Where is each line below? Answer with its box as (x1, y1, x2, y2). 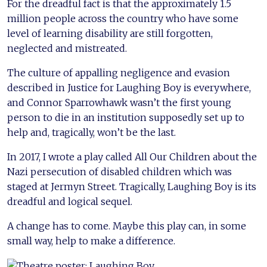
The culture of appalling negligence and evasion (7, 66, 230, 79)
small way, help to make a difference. (7, 234, 175, 247)
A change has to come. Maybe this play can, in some (7, 219, 246, 232)
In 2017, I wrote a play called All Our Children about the (7, 150, 257, 163)
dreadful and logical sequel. (7, 195, 132, 207)
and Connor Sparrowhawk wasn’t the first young (7, 96, 231, 108)
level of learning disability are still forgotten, (7, 27, 213, 39)
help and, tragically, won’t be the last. (7, 126, 176, 138)
